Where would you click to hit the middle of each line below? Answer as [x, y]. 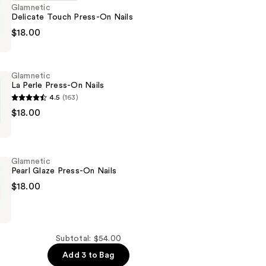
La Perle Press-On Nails [58, 85]
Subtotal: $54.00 [89, 239]
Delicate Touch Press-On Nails [72, 17]
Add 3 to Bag [89, 255]
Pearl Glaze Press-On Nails [64, 171]
